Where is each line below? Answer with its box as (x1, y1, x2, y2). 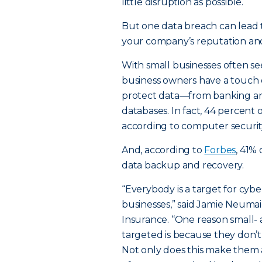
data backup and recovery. (122, 160, 244, 171)
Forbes (204, 144, 236, 156)
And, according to (122, 144, 205, 156)
